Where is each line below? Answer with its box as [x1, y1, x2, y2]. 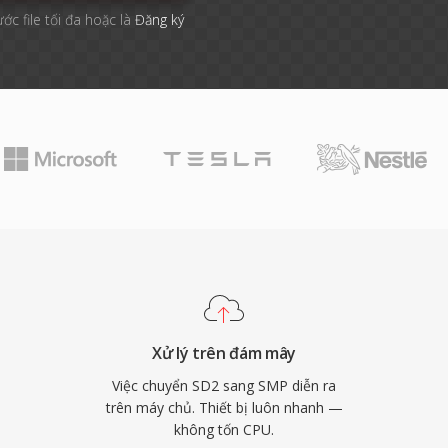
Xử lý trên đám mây [151, 342, 297, 364]
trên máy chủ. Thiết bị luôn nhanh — [105, 398, 343, 417]
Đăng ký [134, 10, 184, 29]
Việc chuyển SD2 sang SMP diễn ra [112, 376, 336, 395]
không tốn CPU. [174, 420, 274, 439]
